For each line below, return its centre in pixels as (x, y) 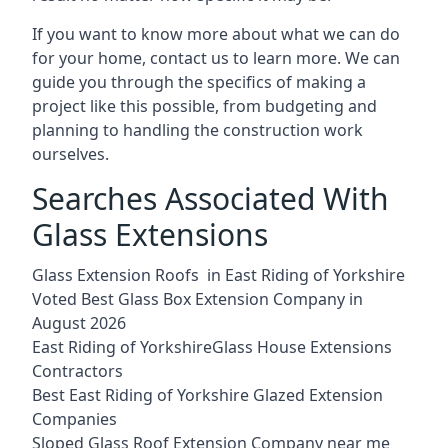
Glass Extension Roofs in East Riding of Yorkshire (218, 274)
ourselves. (70, 153)
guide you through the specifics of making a (199, 81)
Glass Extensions (150, 234)
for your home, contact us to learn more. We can (216, 57)
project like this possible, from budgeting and (204, 105)
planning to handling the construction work (197, 129)
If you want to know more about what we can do (216, 33)
